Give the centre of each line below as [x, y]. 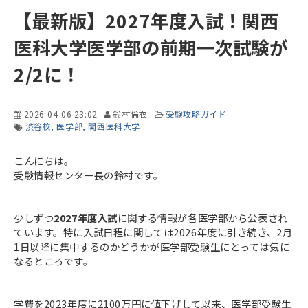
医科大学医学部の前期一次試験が [151, 47]
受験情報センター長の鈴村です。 [89, 175]
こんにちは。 [44, 161]
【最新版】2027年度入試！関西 [146, 20]
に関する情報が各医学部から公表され [202, 218]
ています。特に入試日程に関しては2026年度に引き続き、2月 [153, 232]
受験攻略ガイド [196, 114]
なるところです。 [54, 261]
